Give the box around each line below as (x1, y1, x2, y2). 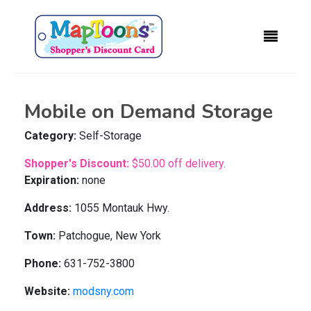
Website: (24, 285, 73, 298)
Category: (24, 129, 79, 142)
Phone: (24, 257, 64, 270)
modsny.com (73, 285, 134, 298)
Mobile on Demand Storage (24, 99, 273, 125)
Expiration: (24, 174, 82, 187)
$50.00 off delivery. (132, 157, 226, 170)
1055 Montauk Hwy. (74, 201, 169, 215)
